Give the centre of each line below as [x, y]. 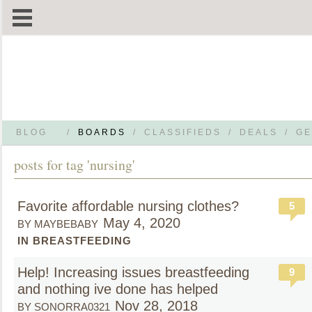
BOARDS [102, 132]
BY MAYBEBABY [58, 224]
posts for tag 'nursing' [75, 165]
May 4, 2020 [142, 223]
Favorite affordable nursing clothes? [128, 206]
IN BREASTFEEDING [75, 241]
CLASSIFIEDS [183, 132]
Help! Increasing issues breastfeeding [133, 272]
